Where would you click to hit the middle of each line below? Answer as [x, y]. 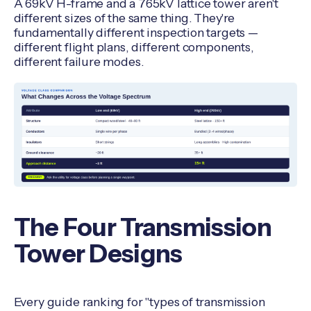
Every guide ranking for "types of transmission [139, 302]
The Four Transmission [142, 227]
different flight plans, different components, [134, 47]
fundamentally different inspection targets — [136, 33]
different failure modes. [78, 62]
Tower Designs [98, 253]
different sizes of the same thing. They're [124, 18]
